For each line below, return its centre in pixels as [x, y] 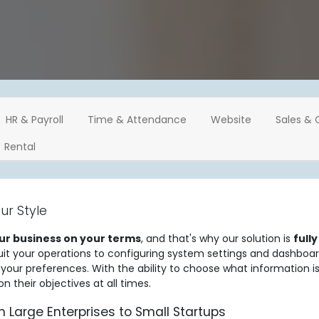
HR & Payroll [35, 120]
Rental [20, 147]
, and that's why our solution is [217, 239]
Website [231, 120]
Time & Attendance [137, 120]
